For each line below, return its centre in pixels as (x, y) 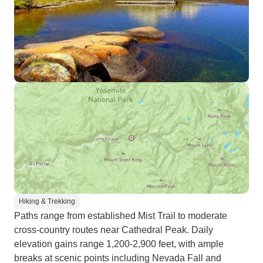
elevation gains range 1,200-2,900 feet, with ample (119, 244)
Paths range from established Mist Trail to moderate (121, 216)
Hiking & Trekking (47, 201)
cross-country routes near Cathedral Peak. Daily (114, 230)
